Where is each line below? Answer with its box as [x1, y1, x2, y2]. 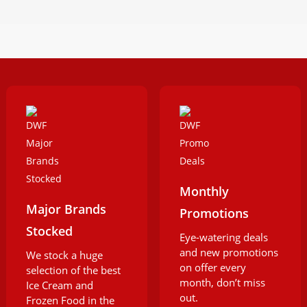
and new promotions [180, 245, 279, 260]
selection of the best [25, 263, 121, 278]
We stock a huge [25, 248, 103, 262]
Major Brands [25, 201, 106, 218]
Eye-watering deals [180, 230, 269, 245]
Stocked [25, 223, 73, 240]
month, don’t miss [180, 275, 266, 290]
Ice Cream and [25, 278, 93, 293]
